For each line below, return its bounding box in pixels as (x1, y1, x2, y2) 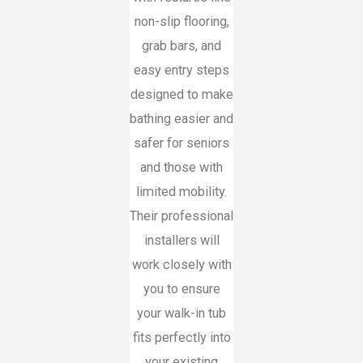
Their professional (130, 208, 233, 224)
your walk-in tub (137, 305, 226, 322)
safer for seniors (134, 135, 229, 152)
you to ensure (143, 281, 220, 297)
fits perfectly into (132, 330, 231, 346)
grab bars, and (142, 38, 221, 54)
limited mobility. (136, 184, 227, 200)
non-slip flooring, (134, 14, 229, 30)
